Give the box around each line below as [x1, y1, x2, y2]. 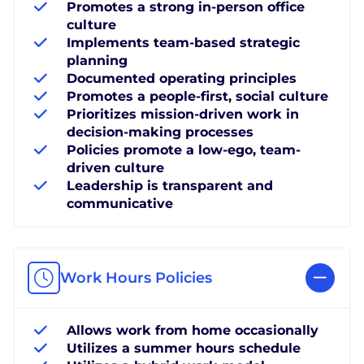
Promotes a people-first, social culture [67, 88, 328, 104]
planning [67, 52, 128, 68]
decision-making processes [67, 123, 253, 140]
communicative [67, 195, 173, 211]
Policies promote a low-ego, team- [67, 141, 301, 158]
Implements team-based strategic [67, 34, 300, 50]
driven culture [67, 159, 164, 175]
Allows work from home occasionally [67, 322, 318, 338]
